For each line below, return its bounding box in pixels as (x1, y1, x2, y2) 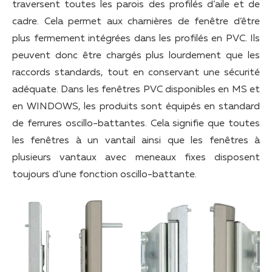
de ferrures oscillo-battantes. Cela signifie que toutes (12, 119, 260, 129)
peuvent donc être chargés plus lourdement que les (12, 51, 260, 61)
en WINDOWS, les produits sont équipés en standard (12, 102, 260, 112)
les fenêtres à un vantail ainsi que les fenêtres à (12, 136, 260, 146)
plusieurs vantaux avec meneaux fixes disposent (12, 153, 260, 163)
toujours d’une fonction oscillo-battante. (12, 170, 197, 180)
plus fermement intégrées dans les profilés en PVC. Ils (12, 34, 260, 44)
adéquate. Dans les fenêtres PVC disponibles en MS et (12, 85, 260, 95)
